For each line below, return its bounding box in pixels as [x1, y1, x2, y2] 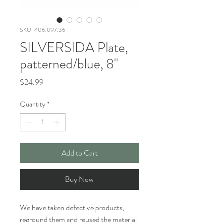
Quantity [20, 99, 45, 110]
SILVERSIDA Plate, [20, 38, 128, 58]
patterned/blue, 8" [20, 54, 118, 74]
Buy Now [65, 173, 94, 185]
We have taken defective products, [20, 202, 124, 214]
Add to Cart [61, 147, 98, 159]
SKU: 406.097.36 [20, 25, 65, 35]
